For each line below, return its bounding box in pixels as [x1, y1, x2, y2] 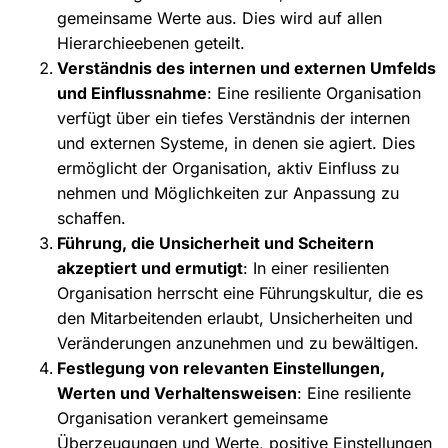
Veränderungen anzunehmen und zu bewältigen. [56, 332, 419, 353]
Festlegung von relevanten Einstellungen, [56, 357, 385, 378]
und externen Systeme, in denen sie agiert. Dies [56, 132, 415, 153]
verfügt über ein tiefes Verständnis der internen [56, 107, 410, 128]
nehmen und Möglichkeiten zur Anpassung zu [56, 182, 399, 203]
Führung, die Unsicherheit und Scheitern [56, 232, 374, 253]
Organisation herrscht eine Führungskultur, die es [56, 282, 423, 303]
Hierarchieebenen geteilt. [56, 32, 245, 53]
